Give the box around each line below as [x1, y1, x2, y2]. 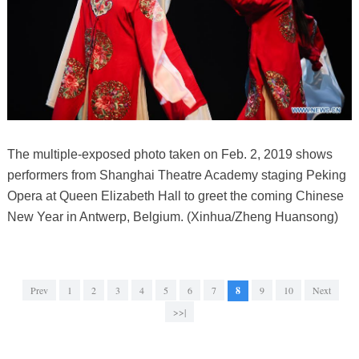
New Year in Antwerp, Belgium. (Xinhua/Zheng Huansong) [6, 210, 338, 224]
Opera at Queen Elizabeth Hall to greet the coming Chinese [6, 189, 344, 204]
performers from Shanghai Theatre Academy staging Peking [6, 168, 346, 183]
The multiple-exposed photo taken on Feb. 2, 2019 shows [6, 147, 333, 162]
